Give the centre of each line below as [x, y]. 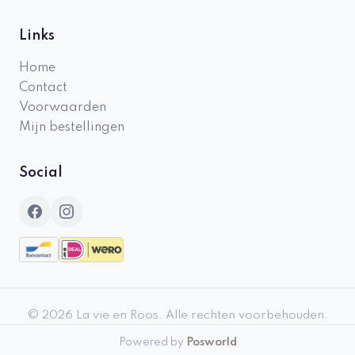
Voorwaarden [63, 108]
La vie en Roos [117, 315]
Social [41, 173]
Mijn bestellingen [72, 128]
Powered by [152, 342]
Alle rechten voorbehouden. [247, 315]
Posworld [211, 342]
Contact [43, 88]
